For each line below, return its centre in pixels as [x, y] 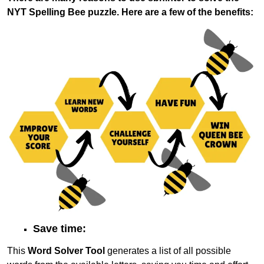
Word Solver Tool [66, 250]
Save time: [60, 228]
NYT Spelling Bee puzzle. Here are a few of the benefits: [130, 12]
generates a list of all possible [168, 250]
